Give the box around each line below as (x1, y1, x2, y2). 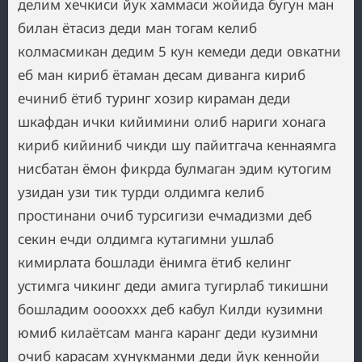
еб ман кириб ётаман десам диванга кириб (18, 65, 305, 84)
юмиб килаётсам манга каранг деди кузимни (18, 323, 318, 342)
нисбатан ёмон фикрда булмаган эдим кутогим (18, 159, 331, 178)
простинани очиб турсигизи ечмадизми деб (18, 206, 312, 225)
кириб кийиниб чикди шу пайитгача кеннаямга (18, 136, 336, 154)
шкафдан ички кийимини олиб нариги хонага (18, 112, 326, 131)
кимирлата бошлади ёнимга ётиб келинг (18, 253, 291, 271)
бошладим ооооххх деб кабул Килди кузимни (18, 300, 323, 318)
